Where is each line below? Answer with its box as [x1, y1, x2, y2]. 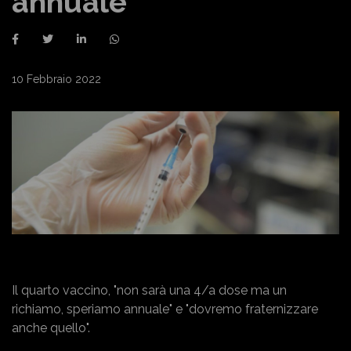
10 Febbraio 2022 [12, 73, 101, 85]
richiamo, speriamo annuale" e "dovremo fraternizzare [12, 301, 318, 317]
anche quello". [12, 320, 90, 335]
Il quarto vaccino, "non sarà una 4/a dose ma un [12, 282, 287, 298]
